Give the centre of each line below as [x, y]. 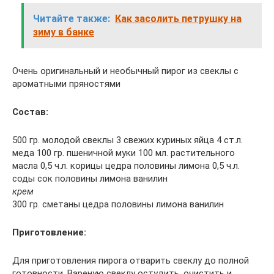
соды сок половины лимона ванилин [90, 179]
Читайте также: [72, 19]
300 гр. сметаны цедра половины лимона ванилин [118, 204]
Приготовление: [49, 232]
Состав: [30, 112]
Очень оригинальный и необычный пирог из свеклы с [125, 71]
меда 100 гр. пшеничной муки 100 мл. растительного [124, 153]
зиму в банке [64, 32]
